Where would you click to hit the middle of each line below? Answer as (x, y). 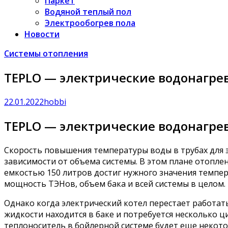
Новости (42, 34)
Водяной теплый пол (88, 12)
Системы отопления (46, 53)
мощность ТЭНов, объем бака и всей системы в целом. (115, 183)
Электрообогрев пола (90, 23)
